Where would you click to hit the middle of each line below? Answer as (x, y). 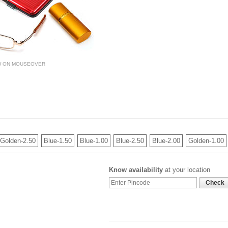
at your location (187, 170)
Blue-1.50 (58, 141)
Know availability (136, 170)
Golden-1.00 (206, 141)
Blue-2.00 (166, 141)
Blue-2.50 (130, 141)
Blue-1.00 (94, 141)
